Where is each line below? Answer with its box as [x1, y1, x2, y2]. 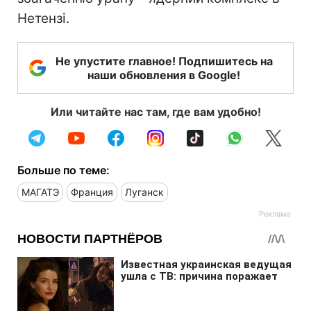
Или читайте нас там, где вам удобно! [50, 104, 261, 119]
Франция [71, 185, 113, 198]
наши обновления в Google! [87, 67, 240, 82]
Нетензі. [17, 10, 69, 26]
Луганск [125, 185, 164, 198]
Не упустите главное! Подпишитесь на [55, 53, 273, 68]
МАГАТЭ [22, 185, 59, 198]
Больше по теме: [17, 162, 110, 177]
